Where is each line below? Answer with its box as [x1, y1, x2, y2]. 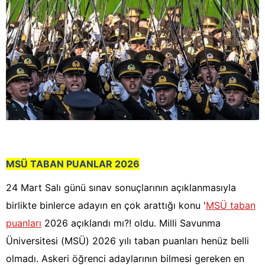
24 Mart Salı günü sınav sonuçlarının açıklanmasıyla [6, 182, 236, 194]
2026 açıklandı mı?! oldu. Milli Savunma [41, 217, 221, 230]
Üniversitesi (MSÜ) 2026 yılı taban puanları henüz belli [6, 235, 249, 247]
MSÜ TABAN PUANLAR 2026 [6, 158, 140, 170]
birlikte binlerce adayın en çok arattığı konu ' [6, 199, 206, 212]
